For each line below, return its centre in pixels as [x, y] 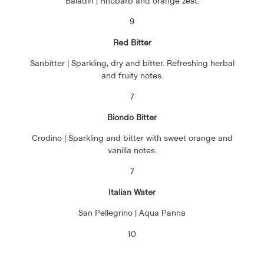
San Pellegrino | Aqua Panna [132, 213]
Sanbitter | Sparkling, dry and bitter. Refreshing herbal [132, 63]
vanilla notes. [132, 151]
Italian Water [132, 192]
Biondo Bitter [132, 117]
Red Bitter [132, 42]
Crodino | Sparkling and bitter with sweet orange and [132, 138]
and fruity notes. [132, 76]
